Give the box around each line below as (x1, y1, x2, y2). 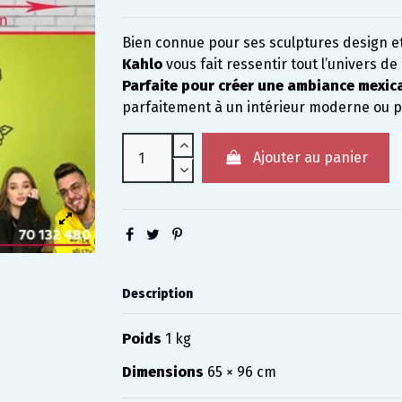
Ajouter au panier (252, 149, 368, 167)
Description (121, 285, 193, 301)
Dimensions (121, 363, 204, 381)
